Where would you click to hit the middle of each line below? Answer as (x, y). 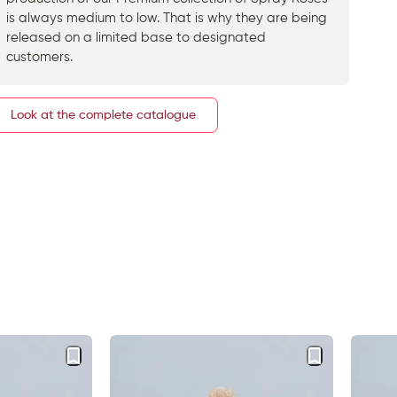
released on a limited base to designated (136, 37)
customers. (39, 57)
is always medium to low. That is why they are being (167, 18)
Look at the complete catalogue (103, 115)
